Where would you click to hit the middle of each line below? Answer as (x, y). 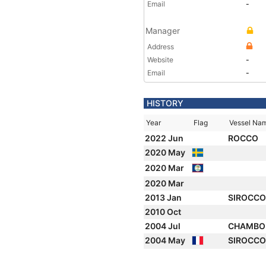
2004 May (166, 240)
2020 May (166, 152)
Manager (163, 31)
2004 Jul (164, 226)
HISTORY (165, 103)
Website (160, 60)
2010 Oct (164, 212)
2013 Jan (164, 197)
